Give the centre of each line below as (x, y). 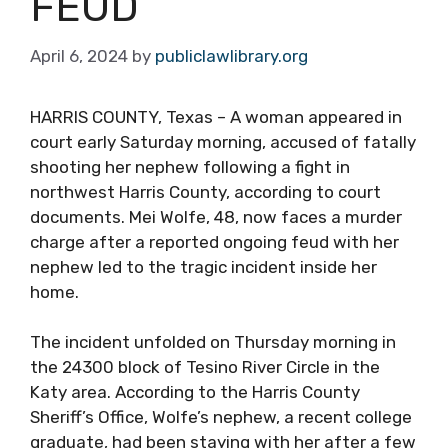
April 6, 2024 (79, 55)
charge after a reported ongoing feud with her (214, 241)
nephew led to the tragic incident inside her (203, 266)
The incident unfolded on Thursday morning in (213, 342)
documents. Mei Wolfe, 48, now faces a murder (216, 216)
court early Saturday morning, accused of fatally (223, 141)
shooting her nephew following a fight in (190, 166)
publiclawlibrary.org (231, 55)
